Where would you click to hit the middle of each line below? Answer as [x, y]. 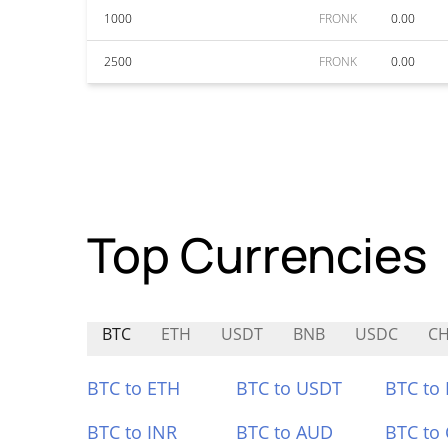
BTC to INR [132, 432]
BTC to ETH [133, 388]
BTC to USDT [288, 388]
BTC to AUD [284, 432]
